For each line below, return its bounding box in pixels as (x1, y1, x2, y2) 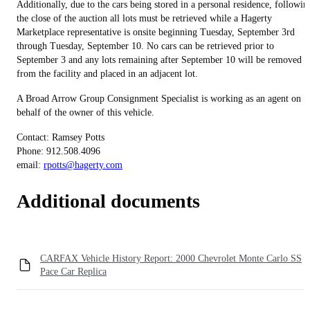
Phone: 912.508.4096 (17, 146, 102, 157)
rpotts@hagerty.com (44, 160, 122, 171)
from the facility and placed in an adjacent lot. (17, 69, 198, 80)
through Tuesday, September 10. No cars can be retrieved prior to (17, 41, 274, 52)
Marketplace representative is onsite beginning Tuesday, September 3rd (17, 27, 295, 38)
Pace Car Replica (40, 266, 107, 277)
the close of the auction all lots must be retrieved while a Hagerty (17, 13, 272, 24)
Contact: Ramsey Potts (17, 132, 104, 143)
